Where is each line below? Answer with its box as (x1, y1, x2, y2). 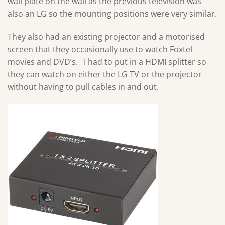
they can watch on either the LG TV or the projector (8, 68, 202, 80)
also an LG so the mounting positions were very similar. (8, 8, 217, 20)
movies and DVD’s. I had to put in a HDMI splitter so (8, 56, 206, 67)
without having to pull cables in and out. (8, 81, 159, 92)
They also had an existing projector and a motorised (8, 31, 205, 42)
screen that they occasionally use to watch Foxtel (8, 43, 192, 55)
